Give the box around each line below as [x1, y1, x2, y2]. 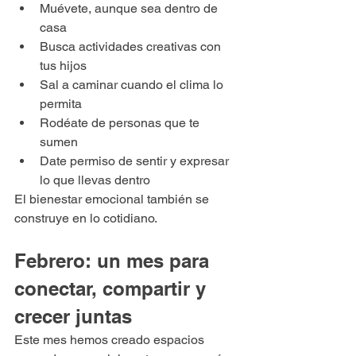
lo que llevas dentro [40, 172, 150, 188]
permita [40, 95, 82, 111]
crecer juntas [14, 304, 132, 327]
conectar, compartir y [14, 277, 211, 300]
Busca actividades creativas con [40, 38, 224, 54]
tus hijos [40, 57, 87, 73]
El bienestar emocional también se [14, 191, 212, 207]
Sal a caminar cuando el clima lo [40, 76, 226, 92]
